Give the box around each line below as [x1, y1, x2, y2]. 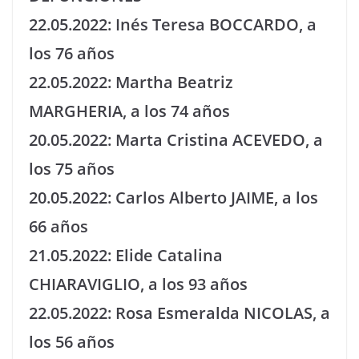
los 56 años [29, 331, 115, 353]
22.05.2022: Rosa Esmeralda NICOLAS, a [29, 302, 330, 324]
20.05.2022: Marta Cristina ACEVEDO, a [29, 129, 323, 151]
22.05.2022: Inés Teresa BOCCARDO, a [29, 14, 317, 35]
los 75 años [29, 158, 115, 179]
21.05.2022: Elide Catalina [29, 244, 223, 266]
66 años [29, 216, 88, 237]
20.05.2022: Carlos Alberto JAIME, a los [29, 187, 318, 208]
